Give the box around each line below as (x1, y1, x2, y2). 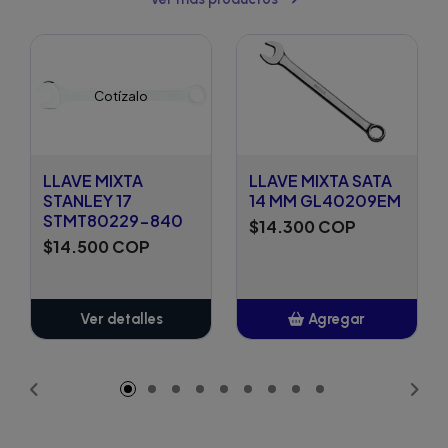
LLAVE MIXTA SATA (249, 170, 392, 192)
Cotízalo (94, 86, 148, 104)
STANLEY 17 (43, 190, 132, 212)
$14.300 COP (249, 216, 356, 238)
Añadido (306, 350, 366, 369)
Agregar (307, 310, 365, 329)
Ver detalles (79, 310, 163, 329)
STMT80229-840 (43, 210, 183, 232)
